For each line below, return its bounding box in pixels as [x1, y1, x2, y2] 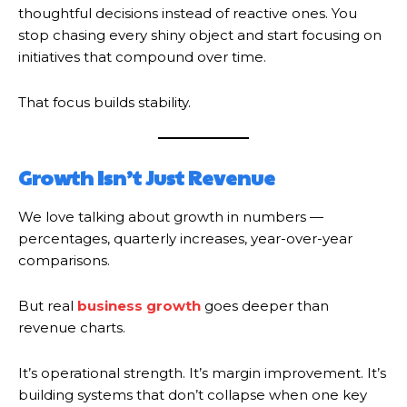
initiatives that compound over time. [18, 47, 266, 65]
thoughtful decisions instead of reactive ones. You [18, 4, 357, 22]
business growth [77, 296, 201, 314]
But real [18, 296, 77, 314]
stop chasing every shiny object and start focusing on [18, 25, 382, 44]
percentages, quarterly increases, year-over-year [18, 229, 352, 247]
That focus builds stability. [18, 93, 191, 111]
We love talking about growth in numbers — [18, 207, 323, 225]
